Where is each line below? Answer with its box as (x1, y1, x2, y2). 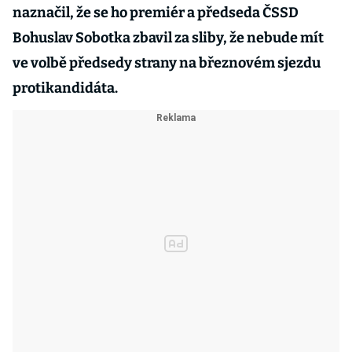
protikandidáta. (13, 79, 118, 97)
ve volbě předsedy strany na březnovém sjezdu (13, 54, 321, 71)
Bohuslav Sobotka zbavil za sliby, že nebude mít (13, 29, 324, 46)
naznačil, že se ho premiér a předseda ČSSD (13, 4, 299, 21)
